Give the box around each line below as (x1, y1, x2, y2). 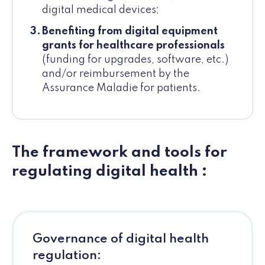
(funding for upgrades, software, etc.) (42, 54, 228, 66)
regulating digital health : (12, 164, 207, 180)
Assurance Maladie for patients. (42, 83, 201, 94)
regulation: (33, 250, 101, 263)
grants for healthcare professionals (42, 40, 225, 51)
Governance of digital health (33, 233, 209, 246)
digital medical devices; (42, 5, 159, 16)
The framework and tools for (12, 145, 227, 161)
